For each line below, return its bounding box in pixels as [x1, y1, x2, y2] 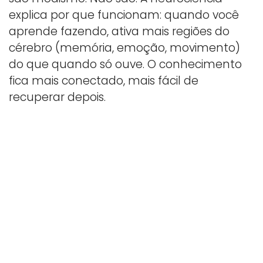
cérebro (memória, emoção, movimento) [9, 39, 240, 56]
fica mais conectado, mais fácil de [9, 72, 198, 89]
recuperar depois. [9, 89, 106, 105]
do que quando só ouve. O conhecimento [9, 56, 242, 72]
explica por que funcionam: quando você [9, 6, 239, 23]
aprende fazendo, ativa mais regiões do [9, 23, 230, 39]
